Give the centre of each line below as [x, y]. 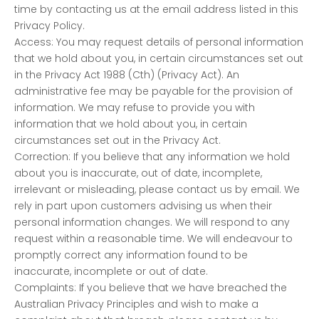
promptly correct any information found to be [131, 255]
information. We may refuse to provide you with [135, 107]
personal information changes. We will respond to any [152, 222]
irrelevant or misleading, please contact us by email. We [157, 189]
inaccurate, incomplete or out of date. [111, 271]
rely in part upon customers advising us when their [143, 205]
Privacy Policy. [49, 25]
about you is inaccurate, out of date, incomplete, [138, 173]
